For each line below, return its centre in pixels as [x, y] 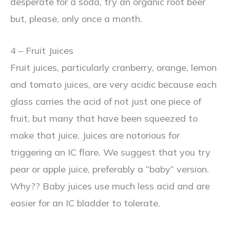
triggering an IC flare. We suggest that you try [110, 152]
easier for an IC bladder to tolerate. [85, 203]
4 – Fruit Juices [42, 51]
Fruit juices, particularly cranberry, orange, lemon [113, 68]
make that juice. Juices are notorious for [95, 136]
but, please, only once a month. [76, 19]
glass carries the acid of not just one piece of [106, 102]
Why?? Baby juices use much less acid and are [110, 186]
